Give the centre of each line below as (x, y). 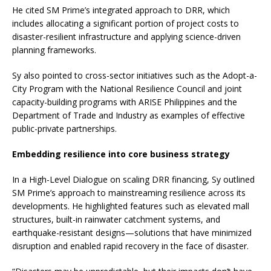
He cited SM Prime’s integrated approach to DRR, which (121, 10)
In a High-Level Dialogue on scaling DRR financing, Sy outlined (133, 180)
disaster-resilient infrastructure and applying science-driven (126, 37)
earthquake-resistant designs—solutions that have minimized (132, 233)
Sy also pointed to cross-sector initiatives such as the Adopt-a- (135, 76)
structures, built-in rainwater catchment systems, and (116, 220)
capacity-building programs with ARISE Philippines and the (125, 102)
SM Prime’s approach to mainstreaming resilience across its (129, 193)
